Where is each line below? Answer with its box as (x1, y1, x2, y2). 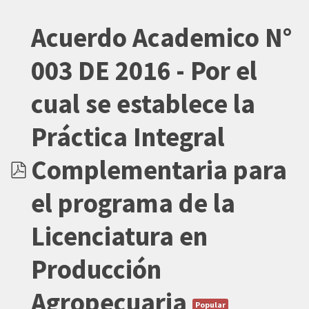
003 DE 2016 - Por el (31, 54, 257, 88)
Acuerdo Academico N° (31, 21, 292, 54)
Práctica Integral (31, 120, 225, 154)
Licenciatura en (31, 219, 208, 253)
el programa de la (31, 186, 235, 220)
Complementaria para (31, 153, 287, 187)
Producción (31, 252, 161, 286)
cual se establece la (31, 87, 255, 121)
